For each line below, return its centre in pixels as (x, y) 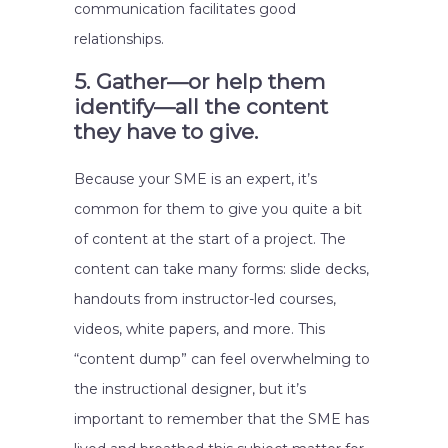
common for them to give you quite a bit (218, 209)
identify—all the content (201, 106)
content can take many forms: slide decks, (221, 269)
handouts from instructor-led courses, (205, 299)
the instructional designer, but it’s (190, 389)
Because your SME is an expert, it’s (195, 179)
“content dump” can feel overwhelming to (222, 359)
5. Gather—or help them (199, 81)
